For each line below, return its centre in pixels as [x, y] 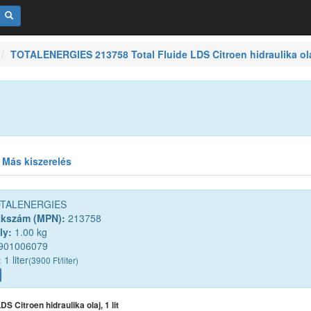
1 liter [15, 260]
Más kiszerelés [37, 161]
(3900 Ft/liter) [53, 260]
